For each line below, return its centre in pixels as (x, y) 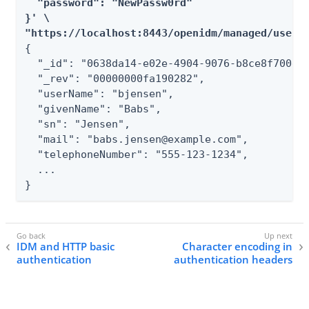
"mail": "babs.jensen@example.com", (137, 139)
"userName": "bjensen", (99, 94)
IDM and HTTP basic (66, 247)
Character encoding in (237, 247)
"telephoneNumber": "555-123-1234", (137, 154)
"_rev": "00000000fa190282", (115, 79)
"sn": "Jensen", (78, 124)
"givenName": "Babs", (93, 109)
